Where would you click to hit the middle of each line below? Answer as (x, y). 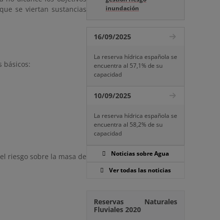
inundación (122, 8)
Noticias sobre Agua (140, 153)
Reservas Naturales (136, 202)
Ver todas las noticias (140, 170)
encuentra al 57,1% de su (128, 66)
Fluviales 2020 (117, 209)
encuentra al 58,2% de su (128, 124)
